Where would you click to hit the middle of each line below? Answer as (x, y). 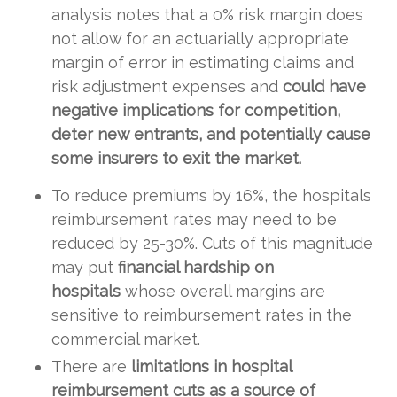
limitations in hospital (211, 366)
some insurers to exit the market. (176, 158)
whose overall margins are (223, 291)
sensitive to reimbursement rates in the (202, 315)
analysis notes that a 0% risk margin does (207, 14)
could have (324, 86)
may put (85, 267)
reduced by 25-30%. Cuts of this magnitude (212, 243)
